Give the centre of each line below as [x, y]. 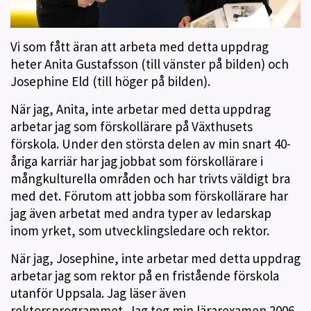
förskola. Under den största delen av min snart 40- [151, 143]
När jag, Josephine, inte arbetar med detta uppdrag [155, 258]
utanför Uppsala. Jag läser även [98, 293]
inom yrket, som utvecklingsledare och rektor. [141, 230]
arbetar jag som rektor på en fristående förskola [145, 275]
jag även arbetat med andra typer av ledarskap [141, 213]
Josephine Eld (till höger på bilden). [111, 81]
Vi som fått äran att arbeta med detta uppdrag [140, 46]
